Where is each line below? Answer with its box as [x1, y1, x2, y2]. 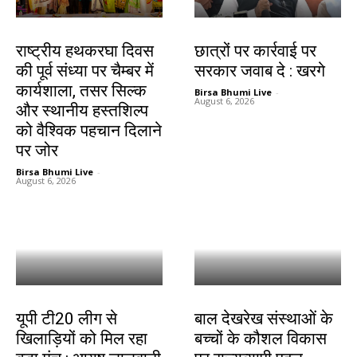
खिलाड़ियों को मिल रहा [16, 329, 147, 349]
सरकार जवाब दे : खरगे [194, 61, 325, 81]
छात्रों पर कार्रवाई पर [194, 41, 316, 61]
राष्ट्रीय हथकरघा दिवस [16, 41, 154, 61]
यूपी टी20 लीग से [16, 309, 117, 329]
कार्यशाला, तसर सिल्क [16, 81, 147, 101]
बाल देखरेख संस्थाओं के [194, 309, 333, 329]
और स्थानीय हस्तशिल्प [16, 101, 148, 121]
